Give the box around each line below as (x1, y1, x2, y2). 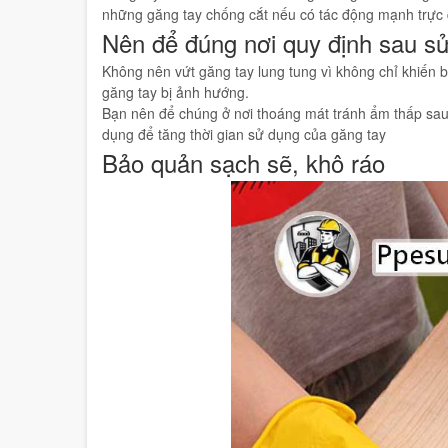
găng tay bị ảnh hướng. (102, 72, 253, 92)
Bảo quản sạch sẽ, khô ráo (102, 135, 385, 170)
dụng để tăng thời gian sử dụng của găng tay (102, 114, 386, 134)
